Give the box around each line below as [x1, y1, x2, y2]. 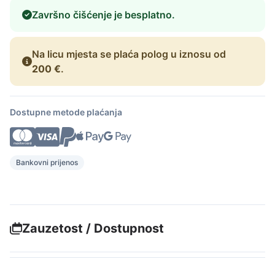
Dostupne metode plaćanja [10, 106, 122, 117]
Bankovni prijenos [16, 158, 78, 167]
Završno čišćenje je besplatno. [32, 8, 175, 21]
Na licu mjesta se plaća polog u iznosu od [32, 47, 226, 60]
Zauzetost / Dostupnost [22, 221, 164, 236]
